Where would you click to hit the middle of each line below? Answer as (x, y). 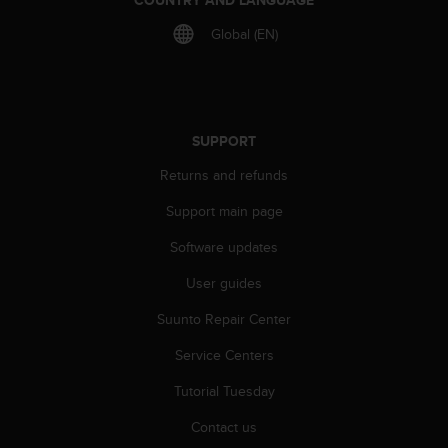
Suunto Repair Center (224, 318)
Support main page (224, 210)
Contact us (224, 426)
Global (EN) (244, 33)
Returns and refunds (224, 174)
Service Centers (224, 354)
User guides (224, 282)
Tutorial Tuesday (224, 390)
